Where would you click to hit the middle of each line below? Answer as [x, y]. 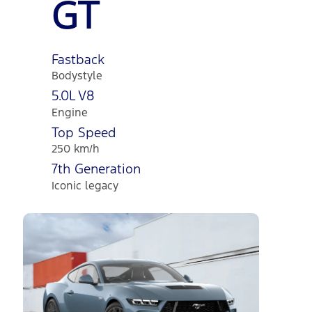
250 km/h [76, 149]
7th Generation [96, 169]
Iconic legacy [85, 185]
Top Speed [84, 132]
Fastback [78, 59]
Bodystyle [77, 76]
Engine [70, 112]
